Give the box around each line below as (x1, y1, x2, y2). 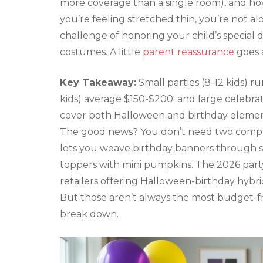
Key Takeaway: (60, 76, 136, 88)
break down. (60, 208, 119, 220)
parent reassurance (143, 46, 234, 58)
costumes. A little (60, 46, 143, 58)
